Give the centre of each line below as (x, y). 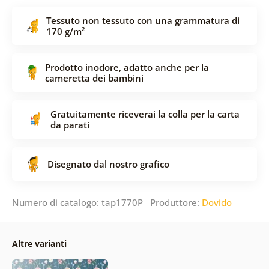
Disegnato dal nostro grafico (108, 164)
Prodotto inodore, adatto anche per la (127, 67)
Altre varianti (39, 243)
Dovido (216, 202)
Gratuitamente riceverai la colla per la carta (145, 114)
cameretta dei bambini (94, 78)
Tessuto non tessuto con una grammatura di (143, 20)
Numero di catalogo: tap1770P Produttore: (107, 202)
